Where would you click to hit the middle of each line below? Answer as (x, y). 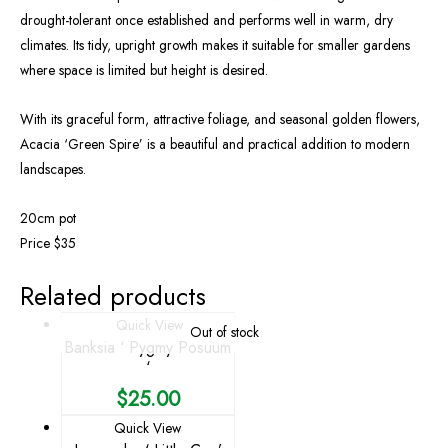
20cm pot (48, 217)
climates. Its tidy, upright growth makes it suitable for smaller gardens (215, 45)
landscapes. (53, 168)
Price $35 (48, 242)
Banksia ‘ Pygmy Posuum (148, 347)
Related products (113, 295)
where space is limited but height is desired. (144, 70)
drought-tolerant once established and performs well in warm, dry (206, 20)
